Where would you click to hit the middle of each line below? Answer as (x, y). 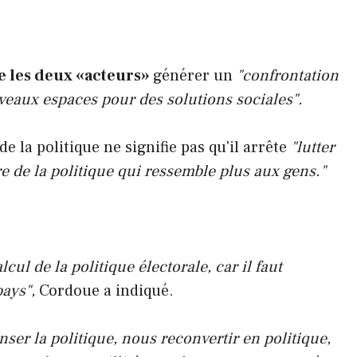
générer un (195, 75)
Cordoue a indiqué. (104, 290)
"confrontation (288, 75)
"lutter (311, 147)
